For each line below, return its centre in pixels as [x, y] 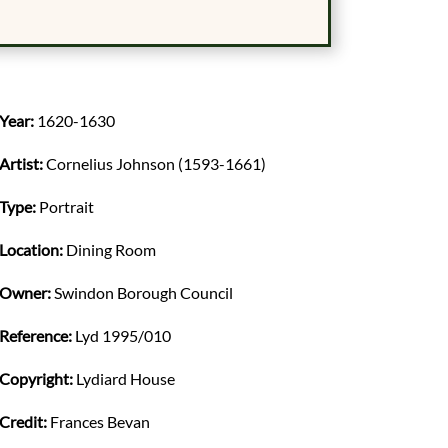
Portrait [66, 207]
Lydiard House [125, 379]
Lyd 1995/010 [123, 336]
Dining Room [111, 250]
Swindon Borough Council [143, 293]
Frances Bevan [100, 422]
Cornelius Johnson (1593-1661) [156, 164]
